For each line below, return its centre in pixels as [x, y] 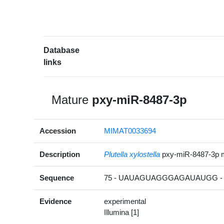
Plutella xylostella [132, 154]
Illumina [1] [122, 212]
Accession [58, 131]
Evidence [56, 201]
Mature [72, 100]
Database [62, 50]
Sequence [57, 178]
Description [60, 154]
